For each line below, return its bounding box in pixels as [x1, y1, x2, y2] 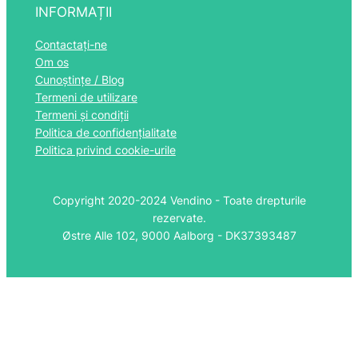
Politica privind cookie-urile [34, 142, 176, 157]
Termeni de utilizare [34, 89, 137, 104]
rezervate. [152, 211, 206, 225]
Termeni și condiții [34, 107, 129, 121]
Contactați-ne [34, 37, 107, 51]
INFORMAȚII [34, 3, 112, 20]
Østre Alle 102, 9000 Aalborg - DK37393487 [62, 229, 296, 243]
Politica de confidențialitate [34, 125, 177, 139]
